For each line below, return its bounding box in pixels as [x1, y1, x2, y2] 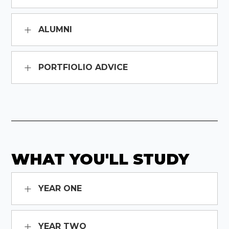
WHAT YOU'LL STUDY [11, 150, 190, 169]
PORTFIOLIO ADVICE [38, 62, 128, 73]
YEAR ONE [38, 184, 82, 194]
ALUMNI [38, 25, 73, 35]
